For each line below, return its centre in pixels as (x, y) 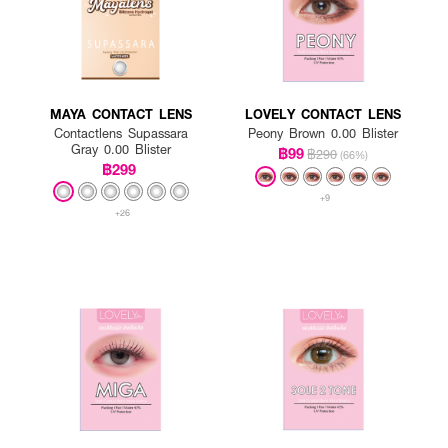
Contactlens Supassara (120, 133)
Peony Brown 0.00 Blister (323, 133)
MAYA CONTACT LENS (120, 113)
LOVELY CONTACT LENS (323, 113)
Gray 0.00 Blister (120, 149)
